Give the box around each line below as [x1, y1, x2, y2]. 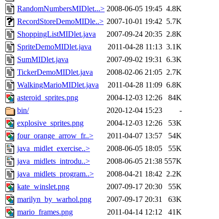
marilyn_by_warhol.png [17, 195, 91, 204]
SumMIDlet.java [17, 55, 68, 64]
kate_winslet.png [17, 182, 69, 191]
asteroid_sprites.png [17, 93, 78, 102]
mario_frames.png [17, 208, 73, 217]
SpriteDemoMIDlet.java [17, 43, 91, 51]
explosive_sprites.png [17, 119, 84, 128]
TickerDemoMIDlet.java [17, 68, 93, 77]
